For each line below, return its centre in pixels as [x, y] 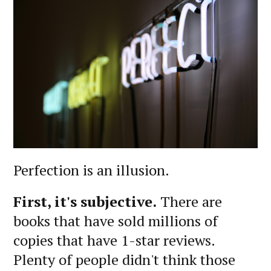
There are [189, 201]
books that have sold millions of [116, 220]
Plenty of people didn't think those [124, 259]
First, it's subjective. [85, 201]
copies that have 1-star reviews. [114, 240]
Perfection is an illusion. [91, 170]
